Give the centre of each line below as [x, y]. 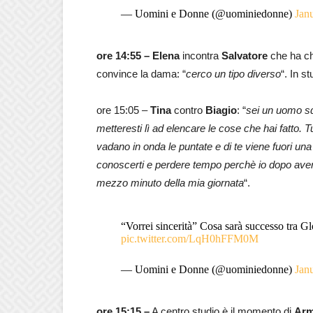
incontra [201, 55]
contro [188, 110]
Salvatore [245, 55]
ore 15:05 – [123, 110]
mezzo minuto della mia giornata [170, 182]
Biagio [221, 110]
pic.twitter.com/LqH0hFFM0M [189, 238]
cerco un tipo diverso [233, 73]
